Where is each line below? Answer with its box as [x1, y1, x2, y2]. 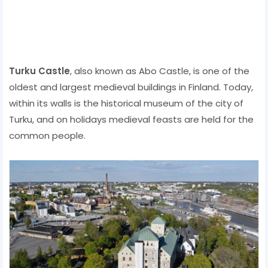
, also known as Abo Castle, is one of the [70, 64, 249, 77]
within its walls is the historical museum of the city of [9, 96, 243, 109]
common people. [9, 129, 86, 142]
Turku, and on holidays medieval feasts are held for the [9, 112, 254, 126]
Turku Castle [9, 64, 70, 77]
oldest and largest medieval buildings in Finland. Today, [9, 80, 253, 93]
